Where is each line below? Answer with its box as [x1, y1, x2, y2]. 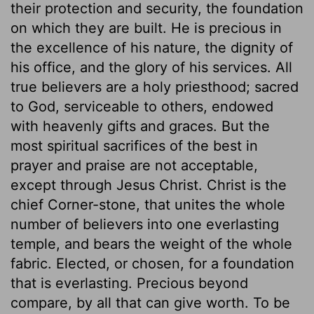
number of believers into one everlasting [11, 215, 279, 233]
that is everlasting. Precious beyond [11, 274, 248, 292]
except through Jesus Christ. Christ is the [11, 176, 287, 193]
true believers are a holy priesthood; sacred [11, 78, 299, 95]
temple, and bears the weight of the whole [11, 235, 292, 252]
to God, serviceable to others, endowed [11, 97, 273, 115]
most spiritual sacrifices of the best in [11, 137, 258, 154]
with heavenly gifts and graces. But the [11, 117, 270, 135]
